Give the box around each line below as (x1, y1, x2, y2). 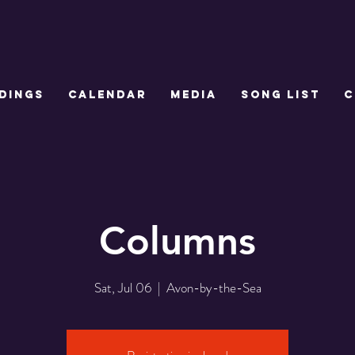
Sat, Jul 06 (94, 277, 151, 297)
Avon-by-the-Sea (166, 277, 261, 297)
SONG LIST (241, 88, 320, 101)
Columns (99, 217, 256, 264)
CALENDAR (68, 88, 147, 101)
